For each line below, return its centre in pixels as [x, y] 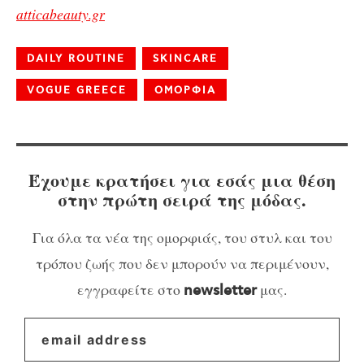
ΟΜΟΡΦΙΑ [185, 90]
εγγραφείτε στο [130, 289]
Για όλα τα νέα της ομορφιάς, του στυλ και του [182, 237]
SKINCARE [185, 58]
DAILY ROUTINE [76, 58]
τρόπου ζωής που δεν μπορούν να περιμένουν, [182, 263]
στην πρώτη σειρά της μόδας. [182, 200]
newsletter [220, 290]
